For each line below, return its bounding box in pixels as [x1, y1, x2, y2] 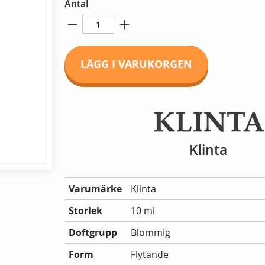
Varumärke [69, 182, 122, 196]
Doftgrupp [69, 226, 118, 240]
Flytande [131, 248, 169, 261]
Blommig [131, 226, 171, 240]
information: [63, 190, 119, 203]
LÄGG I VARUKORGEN [80, 57, 192, 72]
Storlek [69, 204, 103, 218]
